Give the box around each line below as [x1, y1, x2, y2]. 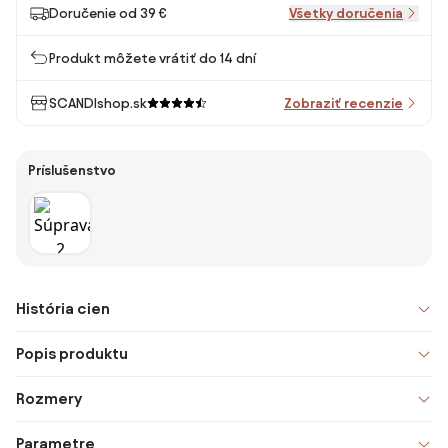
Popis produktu [16, 345, 128, 362]
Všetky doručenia [289, 5, 403, 21]
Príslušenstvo [28, 163, 116, 178]
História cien [16, 300, 110, 317]
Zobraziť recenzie [284, 95, 403, 111]
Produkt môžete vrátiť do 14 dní [49, 50, 256, 66]
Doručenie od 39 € [49, 5, 167, 21]
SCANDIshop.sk [49, 95, 147, 111]
